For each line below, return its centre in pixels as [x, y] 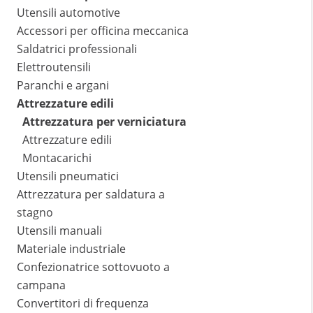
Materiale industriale [71, 249]
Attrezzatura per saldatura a [91, 195]
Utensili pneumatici [68, 176]
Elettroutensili [54, 67]
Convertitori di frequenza [83, 304]
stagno [35, 213]
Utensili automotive [68, 13]
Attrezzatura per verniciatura [104, 122]
